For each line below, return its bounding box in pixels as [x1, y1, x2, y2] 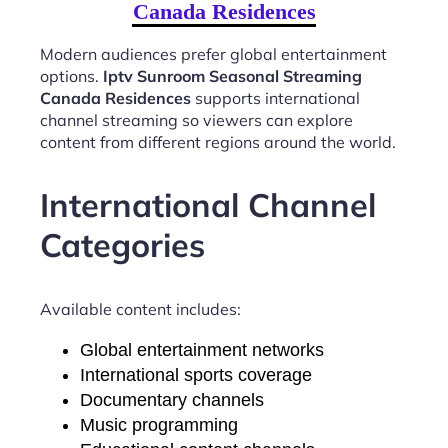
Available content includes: [40, 298, 241, 319]
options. [40, 65, 103, 86]
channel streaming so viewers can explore [40, 109, 353, 130]
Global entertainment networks [80, 339, 324, 360]
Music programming [80, 414, 238, 435]
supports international [191, 87, 360, 108]
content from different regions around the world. [40, 131, 396, 152]
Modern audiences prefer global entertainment [40, 43, 387, 64]
